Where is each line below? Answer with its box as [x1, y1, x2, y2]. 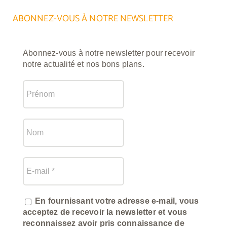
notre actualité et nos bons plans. [22, 60, 144, 69]
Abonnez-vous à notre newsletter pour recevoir [22, 49, 195, 58]
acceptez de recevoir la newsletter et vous [22, 208, 187, 217]
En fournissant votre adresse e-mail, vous [32, 197, 199, 206]
